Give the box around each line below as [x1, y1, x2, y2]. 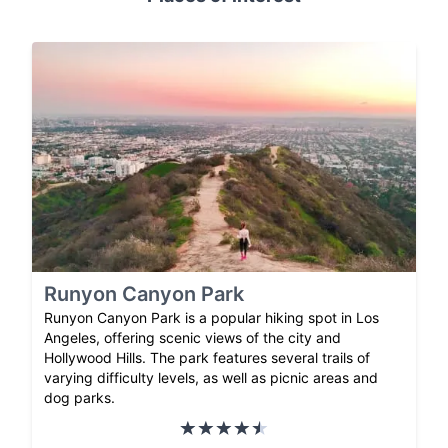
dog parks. [44, 389, 115, 407]
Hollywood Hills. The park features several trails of [44, 349, 370, 367]
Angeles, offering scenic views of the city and [44, 329, 341, 347]
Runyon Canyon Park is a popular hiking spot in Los [44, 309, 379, 327]
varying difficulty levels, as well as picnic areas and [44, 369, 378, 387]
